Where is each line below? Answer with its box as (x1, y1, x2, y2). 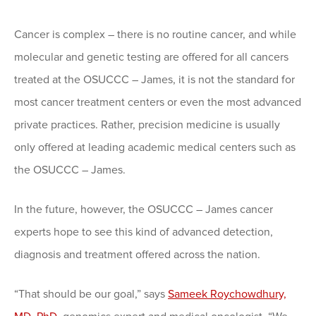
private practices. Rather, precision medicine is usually (14, 118, 280, 133)
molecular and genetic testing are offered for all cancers (14, 50, 288, 65)
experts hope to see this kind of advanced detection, (14, 225, 273, 240)
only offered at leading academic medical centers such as (14, 140, 296, 155)
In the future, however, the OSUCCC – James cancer (14, 202, 273, 217)
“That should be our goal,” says (14, 287, 168, 302)
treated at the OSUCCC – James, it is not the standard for (14, 73, 295, 87)
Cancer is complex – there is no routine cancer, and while (14, 28, 296, 42)
